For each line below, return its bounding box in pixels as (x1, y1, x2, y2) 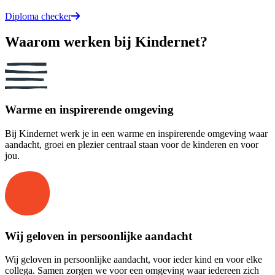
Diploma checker (5, 10, 71, 21)
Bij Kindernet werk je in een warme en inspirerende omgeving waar (5, 128, 268, 139)
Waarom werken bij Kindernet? (5, 34, 207, 50)
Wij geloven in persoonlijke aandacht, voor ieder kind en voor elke (5, 254, 262, 265)
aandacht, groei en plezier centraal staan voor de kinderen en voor (5, 139, 258, 150)
